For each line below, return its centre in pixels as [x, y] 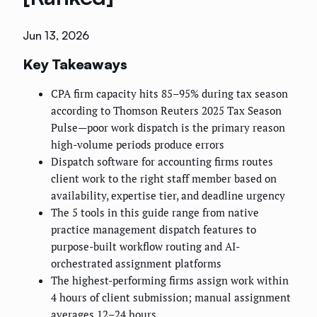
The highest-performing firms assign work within [170, 281]
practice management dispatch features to [154, 230]
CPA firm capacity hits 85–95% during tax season [169, 94]
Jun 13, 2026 [56, 36]
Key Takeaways [75, 64]
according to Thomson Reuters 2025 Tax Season [166, 111]
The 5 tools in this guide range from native [155, 213]
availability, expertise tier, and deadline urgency [168, 196]
